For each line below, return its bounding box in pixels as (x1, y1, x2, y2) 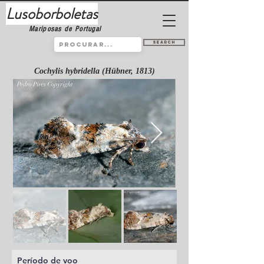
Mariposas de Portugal (29, 25, 101, 33)
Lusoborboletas (6, 3, 98, 25)
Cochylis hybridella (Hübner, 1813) (34, 67, 155, 75)
